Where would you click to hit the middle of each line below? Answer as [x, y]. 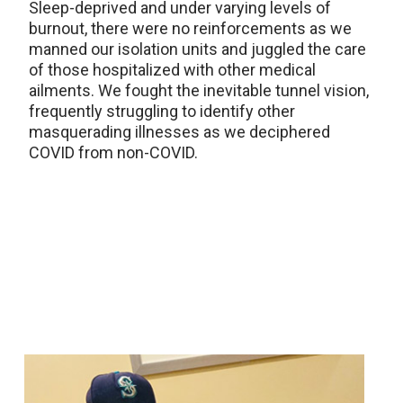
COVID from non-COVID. [113, 153]
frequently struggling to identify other [162, 112]
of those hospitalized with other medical [172, 70]
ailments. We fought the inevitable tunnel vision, [199, 91]
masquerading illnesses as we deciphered [179, 132]
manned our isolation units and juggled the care [197, 49]
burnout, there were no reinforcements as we [190, 29]
